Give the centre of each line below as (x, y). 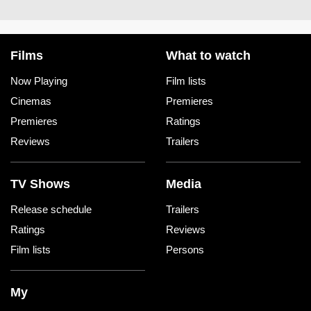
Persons (185, 250)
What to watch (208, 56)
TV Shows (40, 184)
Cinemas (31, 101)
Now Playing (39, 81)
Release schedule (51, 210)
